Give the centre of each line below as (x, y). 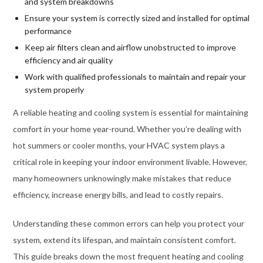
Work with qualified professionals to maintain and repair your (135, 77)
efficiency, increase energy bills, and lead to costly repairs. (118, 195)
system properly (54, 90)
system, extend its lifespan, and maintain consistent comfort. (124, 240)
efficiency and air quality (68, 60)
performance (48, 31)
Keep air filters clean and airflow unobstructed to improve (130, 48)
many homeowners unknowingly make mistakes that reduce (122, 178)
